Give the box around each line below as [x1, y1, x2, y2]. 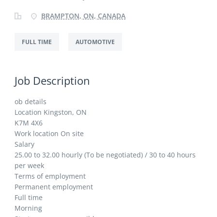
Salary [15, 139, 34, 149]
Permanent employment [15, 182, 93, 191]
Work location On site [15, 129, 84, 138]
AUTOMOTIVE [76, 38, 115, 46]
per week [15, 161, 44, 170]
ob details [15, 97, 46, 106]
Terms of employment [15, 171, 86, 181]
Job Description [15, 73, 90, 88]
